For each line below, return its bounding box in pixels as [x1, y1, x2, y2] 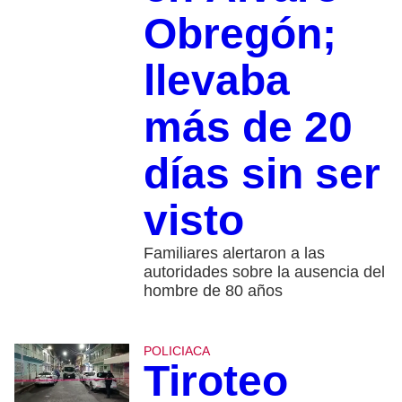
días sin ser [143, 149, 380, 197]
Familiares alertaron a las [143, 243, 325, 262]
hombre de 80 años [143, 281, 283, 300]
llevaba [143, 56, 290, 104]
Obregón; [143, 9, 336, 57]
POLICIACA [143, 343, 210, 358]
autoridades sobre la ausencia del [143, 262, 385, 281]
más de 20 [143, 102, 353, 151]
